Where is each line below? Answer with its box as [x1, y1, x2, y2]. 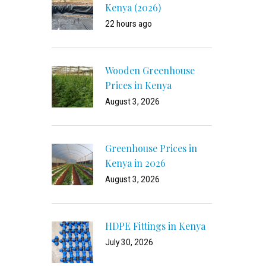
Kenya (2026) [105, 1, 161, 14]
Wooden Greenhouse [105, 64, 195, 77]
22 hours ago [105, 19, 152, 28]
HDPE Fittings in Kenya [105, 220, 205, 232]
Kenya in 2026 [105, 157, 166, 169]
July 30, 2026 [105, 237, 153, 247]
